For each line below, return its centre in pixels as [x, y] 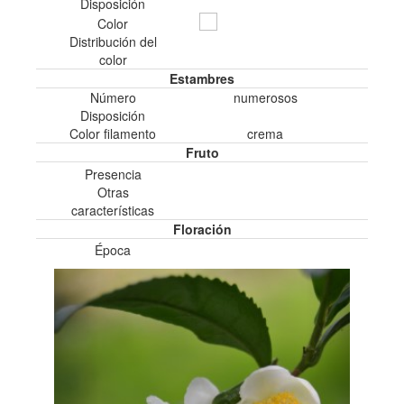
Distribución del [113, 42]
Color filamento [113, 134]
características [113, 210]
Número [113, 98]
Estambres [202, 79]
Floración [202, 229]
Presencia [113, 174]
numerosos [265, 98]
